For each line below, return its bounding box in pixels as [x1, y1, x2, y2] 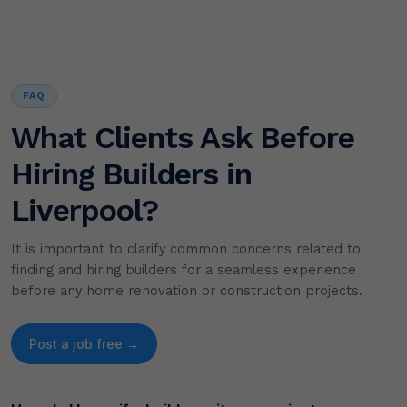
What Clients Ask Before [11, 119, 354, 156]
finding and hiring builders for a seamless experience [11, 263, 356, 279]
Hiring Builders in [11, 155, 252, 193]
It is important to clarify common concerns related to [11, 242, 361, 258]
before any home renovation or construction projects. [11, 283, 362, 300]
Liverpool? [11, 192, 158, 229]
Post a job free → [126, 336, 139, 352]
